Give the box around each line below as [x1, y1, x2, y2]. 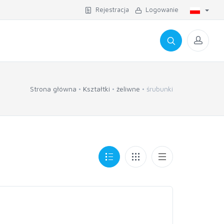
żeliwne [116, 84, 140, 93]
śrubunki [146, 84, 173, 93]
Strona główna [30, 84, 76, 93]
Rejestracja [91, 5, 129, 13]
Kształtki [83, 84, 110, 93]
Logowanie [141, 5, 178, 13]
